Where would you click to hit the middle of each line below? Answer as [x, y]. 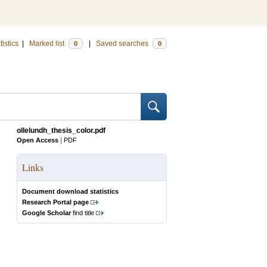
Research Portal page [55, 202]
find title [83, 213]
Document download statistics [70, 191]
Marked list [48, 44]
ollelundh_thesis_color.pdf [61, 131]
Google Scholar [46, 213]
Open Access [38, 140]
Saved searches [123, 44]
